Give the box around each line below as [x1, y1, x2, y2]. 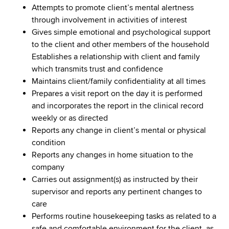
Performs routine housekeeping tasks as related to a [32, 211, 217, 221]
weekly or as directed [32, 112, 108, 123]
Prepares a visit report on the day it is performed [32, 88, 203, 99]
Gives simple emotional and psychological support [32, 27, 211, 37]
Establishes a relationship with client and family [32, 51, 200, 62]
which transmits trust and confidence [32, 63, 164, 74]
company [32, 162, 65, 172]
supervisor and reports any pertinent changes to [32, 186, 202, 197]
